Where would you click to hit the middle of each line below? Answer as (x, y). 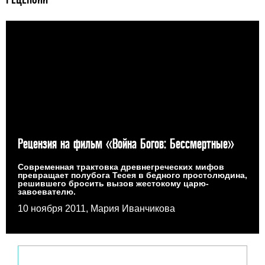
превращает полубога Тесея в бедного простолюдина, (132, 175)
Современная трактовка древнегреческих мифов (121, 167)
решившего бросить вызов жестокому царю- (113, 183)
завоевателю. (47, 191)
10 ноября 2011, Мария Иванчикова (96, 208)
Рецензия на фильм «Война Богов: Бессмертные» (126, 143)
